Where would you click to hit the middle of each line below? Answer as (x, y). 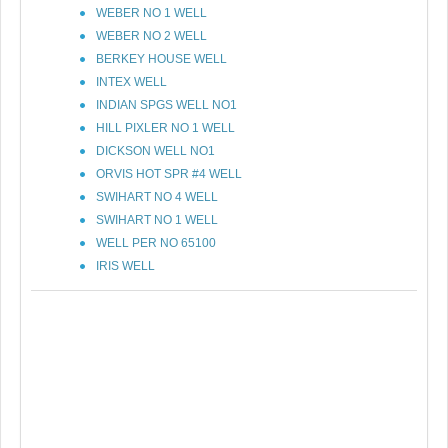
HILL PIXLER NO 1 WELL (165, 128)
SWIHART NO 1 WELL (157, 220)
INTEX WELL (131, 82)
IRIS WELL (125, 266)
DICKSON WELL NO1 (155, 151)
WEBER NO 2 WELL (151, 36)
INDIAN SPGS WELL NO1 (166, 105)
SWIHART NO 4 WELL (157, 197)
